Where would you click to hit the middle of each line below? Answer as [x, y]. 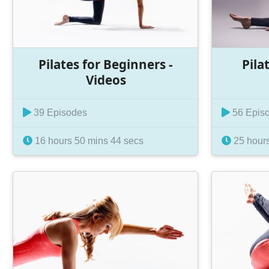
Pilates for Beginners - [106, 64]
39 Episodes [59, 113]
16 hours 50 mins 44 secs [88, 141]
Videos [106, 80]
